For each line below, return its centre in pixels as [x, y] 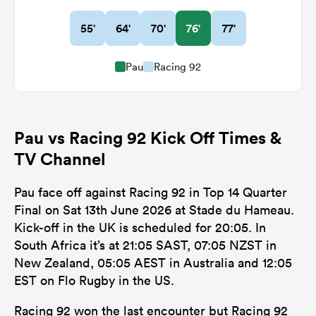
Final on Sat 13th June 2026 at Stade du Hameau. [154, 209]
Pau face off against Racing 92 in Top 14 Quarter [151, 192]
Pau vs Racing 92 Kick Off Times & [147, 137]
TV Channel [60, 158]
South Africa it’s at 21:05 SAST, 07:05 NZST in [145, 245]
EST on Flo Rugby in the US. [94, 280]
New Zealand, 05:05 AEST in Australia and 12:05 [153, 262]
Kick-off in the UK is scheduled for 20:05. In [140, 227]
